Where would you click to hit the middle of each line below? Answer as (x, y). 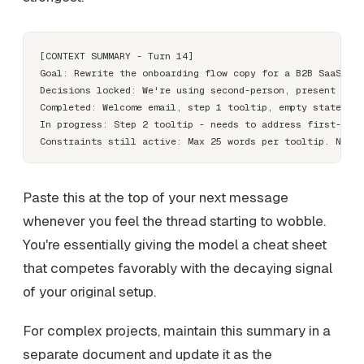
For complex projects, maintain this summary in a (177, 330)
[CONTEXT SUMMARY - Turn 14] (117, 56)
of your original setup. (89, 292)
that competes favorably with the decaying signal (178, 268)
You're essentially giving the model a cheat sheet (175, 245)
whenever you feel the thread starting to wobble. (174, 221)
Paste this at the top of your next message (156, 197)
